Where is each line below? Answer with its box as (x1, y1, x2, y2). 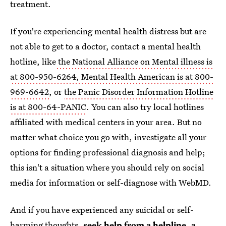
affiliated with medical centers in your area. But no (10, 116, 202, 128)
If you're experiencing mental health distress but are (10, 25, 206, 37)
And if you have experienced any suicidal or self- (10, 204, 194, 215)
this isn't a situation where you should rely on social (10, 161, 204, 173)
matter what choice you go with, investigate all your (10, 131, 206, 143)
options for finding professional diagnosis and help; (10, 146, 205, 158)
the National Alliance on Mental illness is (56, 55, 212, 67)
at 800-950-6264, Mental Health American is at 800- (10, 71, 213, 82)
